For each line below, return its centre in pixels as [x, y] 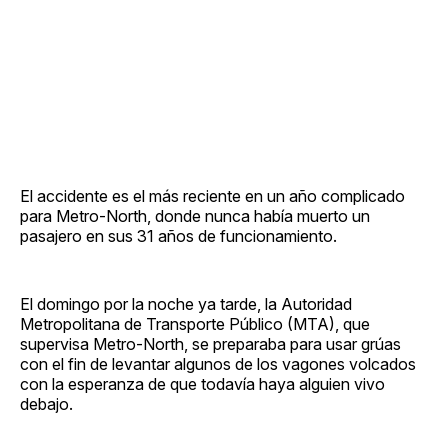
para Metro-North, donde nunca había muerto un [195, 215]
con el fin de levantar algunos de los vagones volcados [218, 363]
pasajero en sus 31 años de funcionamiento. [178, 235]
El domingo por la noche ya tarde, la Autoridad [186, 303]
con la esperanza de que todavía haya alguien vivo [202, 383]
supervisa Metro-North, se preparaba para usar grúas [210, 343]
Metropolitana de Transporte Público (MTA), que [195, 323]
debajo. [46, 403]
